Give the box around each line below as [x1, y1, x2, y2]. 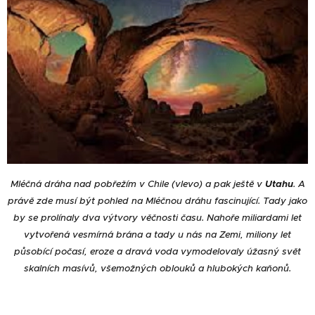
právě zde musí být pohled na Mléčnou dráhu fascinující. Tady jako [8, 195, 307, 207]
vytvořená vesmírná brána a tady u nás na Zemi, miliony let [24, 229, 291, 241]
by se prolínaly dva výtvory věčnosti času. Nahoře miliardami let [13, 212, 302, 224]
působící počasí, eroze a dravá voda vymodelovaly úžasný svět [14, 245, 301, 258]
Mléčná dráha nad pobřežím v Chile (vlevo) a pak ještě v [10, 178, 265, 191]
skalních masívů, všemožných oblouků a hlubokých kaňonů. [24, 262, 291, 275]
